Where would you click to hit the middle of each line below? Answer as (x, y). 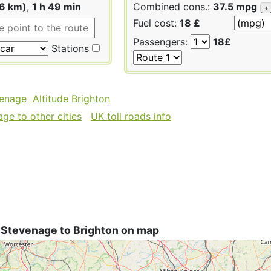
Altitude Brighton (71, 98)
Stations (69, 48)
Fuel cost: (156, 23)
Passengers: (162, 41)
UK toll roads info (131, 116)
